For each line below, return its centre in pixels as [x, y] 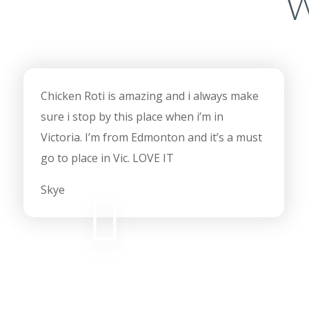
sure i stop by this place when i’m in [132, 117]
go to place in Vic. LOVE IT [107, 158]
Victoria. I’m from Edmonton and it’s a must [151, 138]
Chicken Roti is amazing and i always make [149, 96]
